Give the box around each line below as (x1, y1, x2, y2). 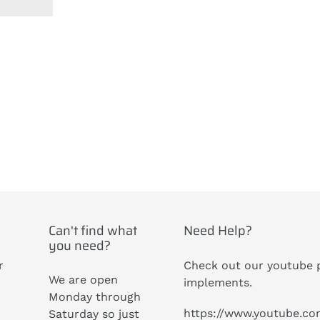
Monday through (48, 290, 141, 304)
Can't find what (48, 221, 137, 241)
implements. (183, 275, 252, 289)
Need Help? (183, 221, 252, 241)
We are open (48, 273, 118, 287)
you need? (48, 236, 111, 256)
